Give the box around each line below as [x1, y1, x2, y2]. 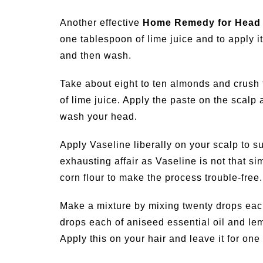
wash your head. [60, 112, 137, 122]
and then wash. [60, 50, 131, 60]
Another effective [60, 18, 143, 28]
